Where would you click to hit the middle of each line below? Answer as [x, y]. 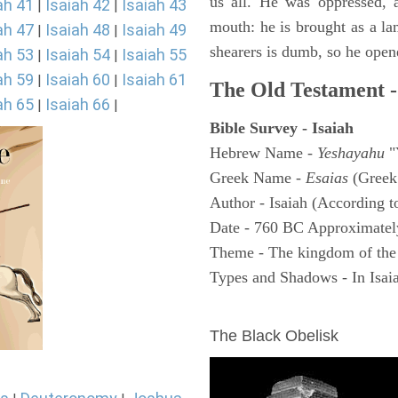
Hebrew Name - [263, 153]
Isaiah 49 [154, 30]
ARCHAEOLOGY [273, 311]
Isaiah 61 [154, 80]
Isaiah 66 [78, 104]
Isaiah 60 [78, 80]
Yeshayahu [353, 153]
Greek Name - [258, 178]
